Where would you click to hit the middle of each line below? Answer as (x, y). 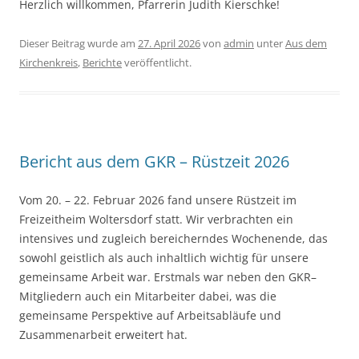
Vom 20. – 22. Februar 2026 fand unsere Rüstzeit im (158, 200)
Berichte (102, 63)
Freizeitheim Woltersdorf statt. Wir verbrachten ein (156, 220)
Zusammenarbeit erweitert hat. (103, 335)
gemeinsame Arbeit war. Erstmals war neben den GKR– (168, 277)
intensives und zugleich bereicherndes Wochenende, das (173, 239)
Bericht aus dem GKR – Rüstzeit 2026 (154, 162)
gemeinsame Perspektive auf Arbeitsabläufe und (150, 316)
